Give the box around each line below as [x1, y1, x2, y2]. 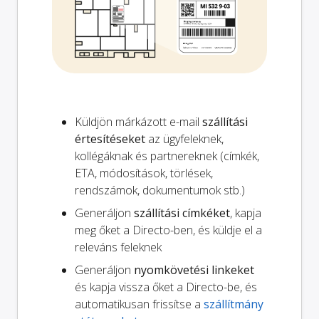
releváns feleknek [75, 239, 162, 256]
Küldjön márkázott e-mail [75, 114, 202, 130]
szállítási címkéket [134, 205, 230, 221]
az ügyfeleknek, [145, 131, 224, 147]
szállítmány [204, 296, 263, 313]
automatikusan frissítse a [75, 296, 204, 313]
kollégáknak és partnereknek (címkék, [75, 148, 259, 164]
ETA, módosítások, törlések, [75, 165, 213, 182]
